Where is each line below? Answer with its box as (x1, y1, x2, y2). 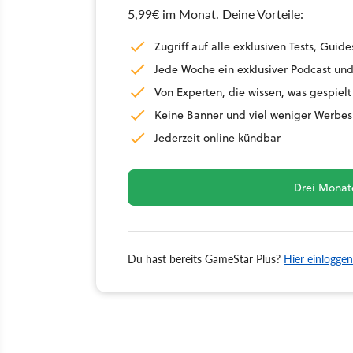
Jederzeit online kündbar (154, 129, 281, 146)
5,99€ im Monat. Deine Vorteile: (128, 4, 303, 23)
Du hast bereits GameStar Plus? (128, 250, 284, 266)
